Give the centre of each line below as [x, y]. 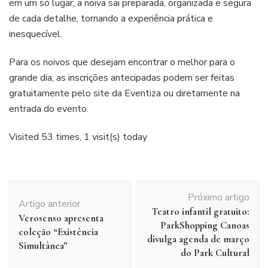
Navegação [39, 187]
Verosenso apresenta [61, 218]
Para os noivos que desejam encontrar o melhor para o [122, 62]
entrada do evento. [50, 109]
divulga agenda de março [198, 239]
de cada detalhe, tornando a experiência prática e [111, 18]
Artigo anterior [49, 204]
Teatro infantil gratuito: [201, 211]
